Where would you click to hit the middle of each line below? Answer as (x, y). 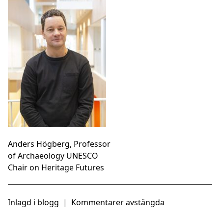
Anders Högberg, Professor (59, 144)
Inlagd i (23, 203)
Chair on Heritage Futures (56, 168)
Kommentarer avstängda (118, 203)
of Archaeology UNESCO (53, 156)
